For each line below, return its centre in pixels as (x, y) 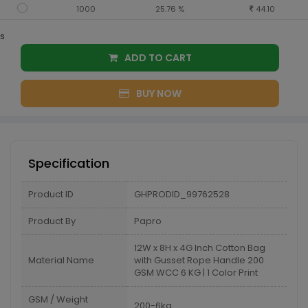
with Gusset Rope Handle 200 (199, 260)
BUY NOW (158, 93)
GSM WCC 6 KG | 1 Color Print (196, 273)
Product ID (51, 194)
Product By (52, 221)
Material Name (61, 260)
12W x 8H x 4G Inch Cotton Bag (200, 248)
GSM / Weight (58, 299)
